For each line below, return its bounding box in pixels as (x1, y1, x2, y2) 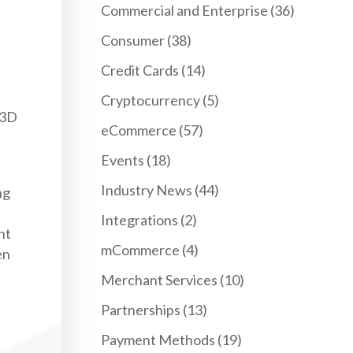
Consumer (101, 32, 165, 49)
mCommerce (101, 241, 180, 258)
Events (101, 151, 145, 169)
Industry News (101, 181, 193, 199)
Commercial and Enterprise (101, 2, 269, 19)
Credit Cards (101, 61, 180, 79)
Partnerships (101, 301, 181, 318)
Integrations (101, 211, 179, 229)
